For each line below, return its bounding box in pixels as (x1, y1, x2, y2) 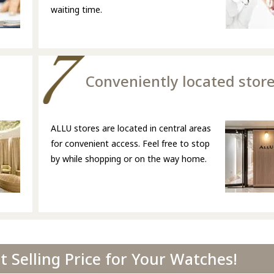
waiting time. (51, 4, 102, 16)
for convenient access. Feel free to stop (51, 138, 210, 150)
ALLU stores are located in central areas (51, 122, 211, 135)
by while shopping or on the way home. (51, 153, 207, 165)
